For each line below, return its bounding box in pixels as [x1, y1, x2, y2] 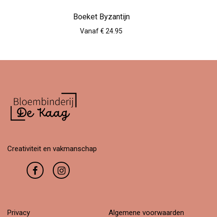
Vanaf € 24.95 [80, 27, 123, 35]
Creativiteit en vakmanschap [7, 144, 97, 153]
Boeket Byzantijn [73, 12, 130, 21]
